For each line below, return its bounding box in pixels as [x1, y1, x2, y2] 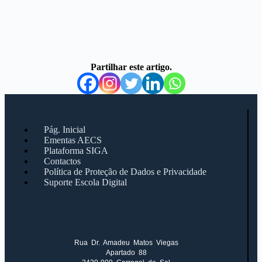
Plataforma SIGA [44, 146, 108, 156]
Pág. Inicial [44, 125, 85, 135]
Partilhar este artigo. [90, 62, 172, 72]
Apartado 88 [105, 249, 147, 257]
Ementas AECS [44, 135, 102, 145]
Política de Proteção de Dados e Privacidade [44, 167, 206, 177]
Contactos [44, 156, 81, 166]
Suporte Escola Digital [44, 177, 127, 187]
